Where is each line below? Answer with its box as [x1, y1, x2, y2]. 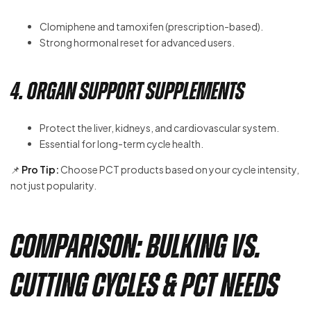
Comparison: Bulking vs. [10, 228, 261, 264]
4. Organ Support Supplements [10, 78, 244, 105]
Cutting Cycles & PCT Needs [10, 267, 278, 303]
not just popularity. [10, 178, 96, 192]
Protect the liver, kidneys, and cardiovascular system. [40, 121, 279, 134]
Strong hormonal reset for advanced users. [40, 36, 235, 49]
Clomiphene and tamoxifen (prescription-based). [40, 20, 263, 33]
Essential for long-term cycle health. [40, 137, 203, 150]
